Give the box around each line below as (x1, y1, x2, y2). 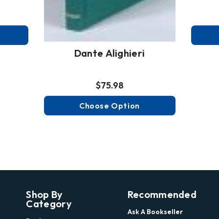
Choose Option (79, 100, 140, 110)
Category (26, 197, 72, 210)
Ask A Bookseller (127, 207, 183, 216)
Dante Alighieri (74, 46, 145, 59)
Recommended (127, 188, 197, 200)
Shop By (26, 188, 63, 200)
